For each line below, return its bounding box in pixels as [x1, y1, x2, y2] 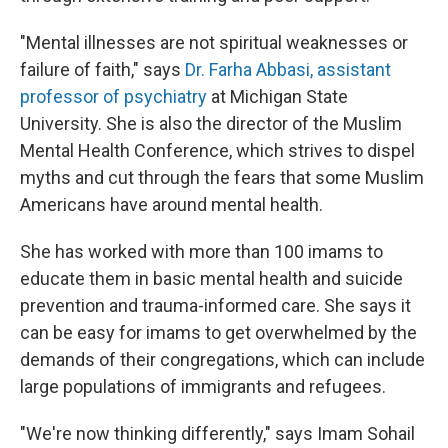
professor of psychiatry [20, 86, 207, 108]
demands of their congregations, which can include [20, 349, 425, 371]
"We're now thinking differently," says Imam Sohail [20, 423, 415, 445]
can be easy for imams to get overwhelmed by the [20, 322, 417, 344]
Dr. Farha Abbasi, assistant [185, 59, 391, 81]
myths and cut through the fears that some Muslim [20, 167, 424, 189]
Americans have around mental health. [20, 194, 323, 216]
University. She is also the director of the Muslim [20, 113, 402, 135]
